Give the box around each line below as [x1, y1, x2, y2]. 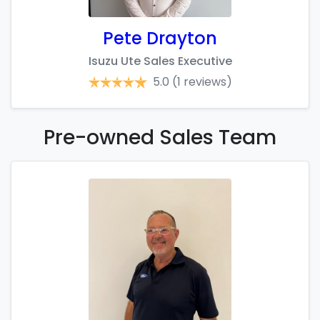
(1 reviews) [171, 74, 232, 90]
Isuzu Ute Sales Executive [88, 53, 232, 69]
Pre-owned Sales [44, 124, 214, 151]
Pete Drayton [103, 26, 217, 50]
